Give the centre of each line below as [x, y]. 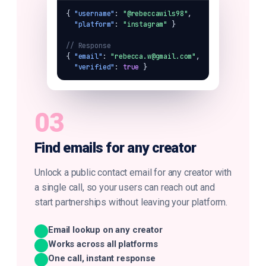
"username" [94, 13]
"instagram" [145, 24]
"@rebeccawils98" [155, 13]
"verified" [94, 67]
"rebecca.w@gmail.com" [153, 56]
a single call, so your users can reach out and [125, 187]
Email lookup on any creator [105, 230]
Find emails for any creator [115, 148]
